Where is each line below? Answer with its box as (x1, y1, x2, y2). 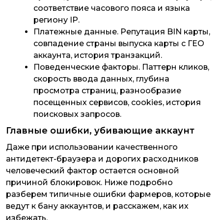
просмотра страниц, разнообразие (33, 86, 181, 95)
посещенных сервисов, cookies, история (33, 98, 201, 107)
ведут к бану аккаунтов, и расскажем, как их (6, 201, 189, 211)
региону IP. (33, 15, 80, 25)
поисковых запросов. (33, 110, 123, 119)
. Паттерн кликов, (138, 62, 209, 72)
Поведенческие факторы (33, 62, 138, 72)
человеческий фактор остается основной (6, 166, 179, 175)
